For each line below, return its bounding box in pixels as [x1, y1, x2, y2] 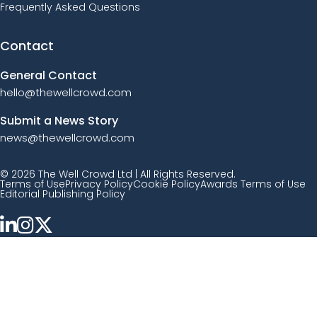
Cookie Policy [133, 177, 200, 192]
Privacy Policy [65, 177, 133, 192]
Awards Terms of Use [200, 177, 306, 192]
